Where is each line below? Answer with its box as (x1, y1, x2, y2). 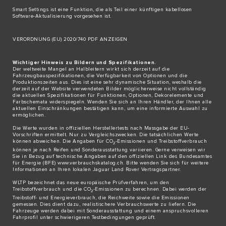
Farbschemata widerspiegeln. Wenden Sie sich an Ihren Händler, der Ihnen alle (13, 99, 211, 105)
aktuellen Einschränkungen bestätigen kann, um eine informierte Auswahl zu (13, 106, 208, 111)
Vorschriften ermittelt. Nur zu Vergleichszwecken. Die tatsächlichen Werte (13, 132, 199, 138)
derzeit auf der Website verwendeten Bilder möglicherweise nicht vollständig (13, 86, 206, 92)
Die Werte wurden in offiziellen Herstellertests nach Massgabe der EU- (13, 126, 190, 131)
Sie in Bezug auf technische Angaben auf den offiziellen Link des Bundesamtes (13, 154, 212, 159)
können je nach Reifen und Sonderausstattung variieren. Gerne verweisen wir (13, 147, 205, 153)
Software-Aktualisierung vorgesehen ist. (13, 14, 111, 19)
